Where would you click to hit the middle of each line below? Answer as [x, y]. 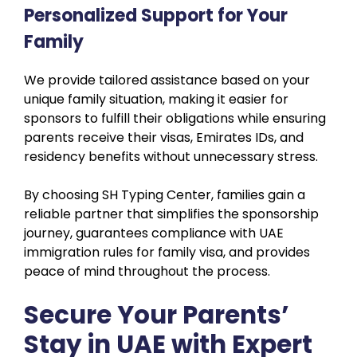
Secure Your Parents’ [157, 314]
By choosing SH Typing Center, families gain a [165, 194]
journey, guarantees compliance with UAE [154, 233]
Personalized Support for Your [156, 15]
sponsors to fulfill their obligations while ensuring [175, 118]
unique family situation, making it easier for [156, 99]
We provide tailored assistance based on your [167, 80]
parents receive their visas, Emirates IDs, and [164, 137]
